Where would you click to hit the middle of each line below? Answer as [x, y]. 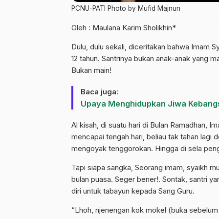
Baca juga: [99, 92]
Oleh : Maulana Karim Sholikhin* [124, 28]
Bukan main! [91, 70]
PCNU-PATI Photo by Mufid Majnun [126, 9]
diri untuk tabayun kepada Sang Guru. [133, 191]
